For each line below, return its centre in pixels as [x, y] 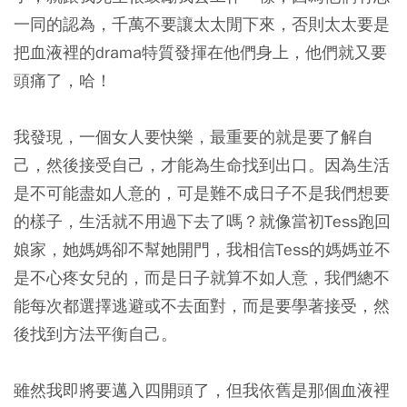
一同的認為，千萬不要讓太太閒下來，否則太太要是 [202, 24]
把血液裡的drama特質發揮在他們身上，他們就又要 [200, 52]
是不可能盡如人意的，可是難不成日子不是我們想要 [202, 193]
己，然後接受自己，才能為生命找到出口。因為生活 [202, 165]
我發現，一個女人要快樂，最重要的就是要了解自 [194, 137]
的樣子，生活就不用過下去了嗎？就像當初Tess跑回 [202, 221]
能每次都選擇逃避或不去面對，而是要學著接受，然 [202, 306]
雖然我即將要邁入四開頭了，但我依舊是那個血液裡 [202, 390]
